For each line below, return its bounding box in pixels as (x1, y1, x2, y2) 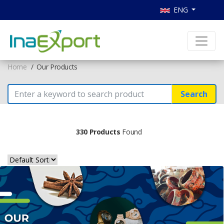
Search (178, 88, 209, 99)
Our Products (36, 62, 78, 71)
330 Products (75, 127, 120, 136)
